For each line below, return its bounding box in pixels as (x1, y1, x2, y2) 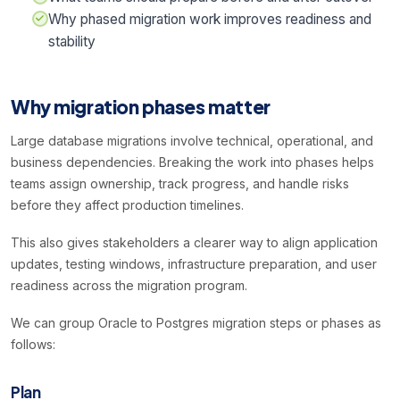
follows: (11, 337, 55, 353)
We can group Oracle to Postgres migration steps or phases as (11, 315, 381, 331)
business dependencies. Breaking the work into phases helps (11, 154, 374, 171)
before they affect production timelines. (11, 197, 244, 213)
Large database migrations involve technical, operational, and (11, 133, 373, 149)
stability (48, 33, 96, 51)
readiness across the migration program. (11, 278, 247, 294)
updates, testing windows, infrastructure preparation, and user (11, 256, 377, 272)
